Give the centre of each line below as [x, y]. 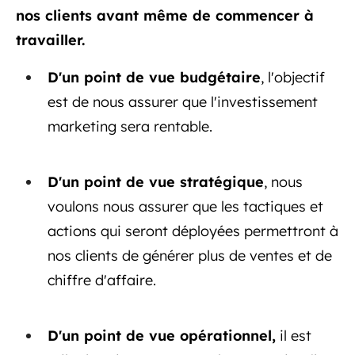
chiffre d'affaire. [102, 280]
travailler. [50, 40]
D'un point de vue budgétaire [154, 77]
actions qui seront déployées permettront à [193, 231]
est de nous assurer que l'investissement [183, 101]
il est [294, 335]
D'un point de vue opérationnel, [162, 335]
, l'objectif [293, 77]
